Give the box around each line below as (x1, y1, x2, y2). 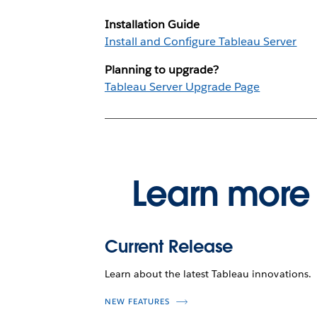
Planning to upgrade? (104, 62, 219, 77)
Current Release (104, 235, 234, 258)
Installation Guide (104, 16, 200, 32)
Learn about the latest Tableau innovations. (104, 267, 311, 280)
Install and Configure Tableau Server (104, 33, 297, 49)
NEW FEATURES (104, 296, 170, 307)
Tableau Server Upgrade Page (104, 79, 260, 94)
